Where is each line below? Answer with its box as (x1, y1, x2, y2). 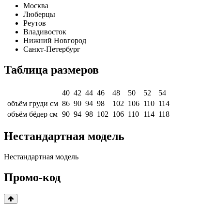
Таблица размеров (4, 63, 99, 77)
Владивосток (23, 28, 66, 36)
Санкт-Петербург (23, 45, 80, 54)
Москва (23, 1, 48, 10)
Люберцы (23, 10, 55, 19)
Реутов (23, 19, 46, 28)
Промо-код (4, 170, 61, 184)
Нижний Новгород (23, 36, 86, 45)
